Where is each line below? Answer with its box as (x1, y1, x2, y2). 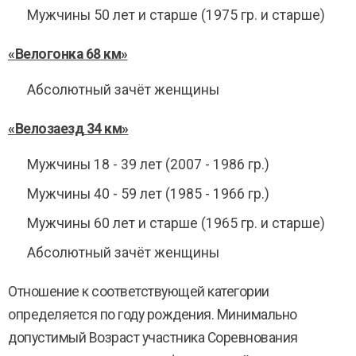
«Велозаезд (8, 121, 83, 137)
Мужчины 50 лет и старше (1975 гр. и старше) (27, 7, 325, 23)
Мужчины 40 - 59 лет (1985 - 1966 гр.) (27, 186, 269, 202)
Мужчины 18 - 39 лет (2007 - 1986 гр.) (27, 157, 269, 172)
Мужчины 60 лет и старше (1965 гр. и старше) (27, 215, 325, 231)
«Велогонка (8, 46, 83, 62)
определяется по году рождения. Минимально (8, 307, 297, 323)
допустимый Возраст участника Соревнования (8, 330, 298, 346)
